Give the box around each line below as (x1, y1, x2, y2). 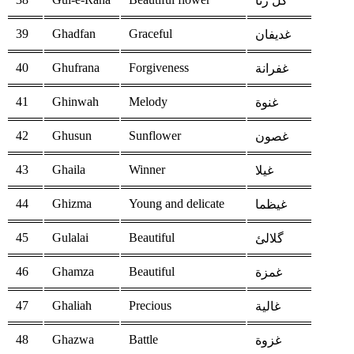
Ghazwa (52, 333, 94, 347)
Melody (129, 95, 168, 109)
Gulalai (52, 231, 88, 245)
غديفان (255, 28, 291, 42)
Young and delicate (129, 197, 224, 211)
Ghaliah (52, 299, 92, 313)
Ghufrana (52, 61, 100, 75)
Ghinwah (52, 95, 99, 109)
